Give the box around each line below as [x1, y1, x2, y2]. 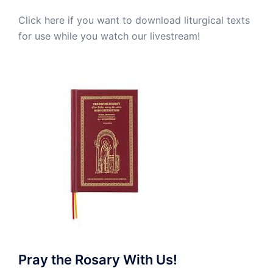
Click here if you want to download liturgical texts [18, 13, 250, 26]
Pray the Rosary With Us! [18, 251, 177, 268]
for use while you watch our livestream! [18, 29, 200, 42]
